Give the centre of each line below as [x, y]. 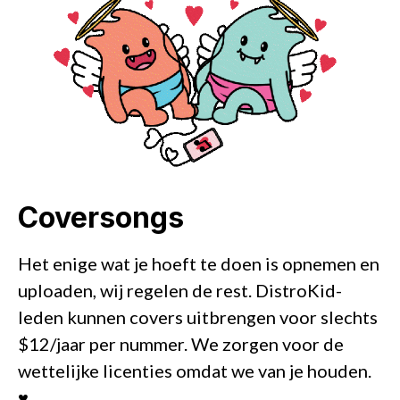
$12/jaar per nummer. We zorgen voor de [181, 343]
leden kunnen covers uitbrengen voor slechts [198, 317]
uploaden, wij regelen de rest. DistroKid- [180, 290]
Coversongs [101, 217]
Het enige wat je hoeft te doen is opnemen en [199, 263]
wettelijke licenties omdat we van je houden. [195, 370]
